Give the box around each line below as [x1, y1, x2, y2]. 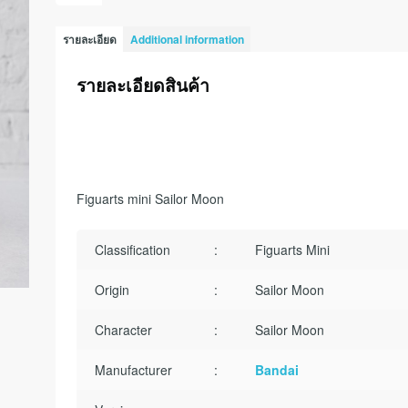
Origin [94, 280, 129, 299]
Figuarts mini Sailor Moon [76, 189, 225, 209]
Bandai [254, 360, 299, 379]
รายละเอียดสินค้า [76, 71, 210, 97]
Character [94, 320, 152, 339]
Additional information [129, 31, 244, 47]
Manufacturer [94, 360, 172, 379]
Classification [94, 240, 170, 259]
